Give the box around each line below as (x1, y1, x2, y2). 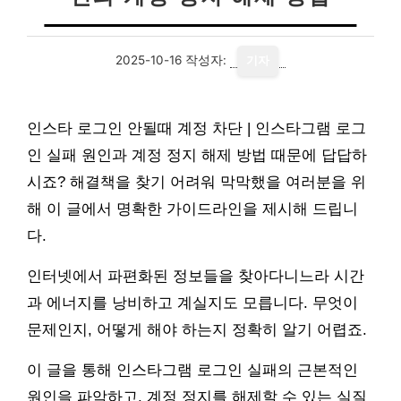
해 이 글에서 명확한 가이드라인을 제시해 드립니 (27, 200, 358, 218)
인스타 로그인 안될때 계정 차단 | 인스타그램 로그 (27, 120, 366, 137)
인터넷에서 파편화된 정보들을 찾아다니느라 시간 (27, 268, 364, 285)
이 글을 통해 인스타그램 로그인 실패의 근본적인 (27, 362, 358, 379)
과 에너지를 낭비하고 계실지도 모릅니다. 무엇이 (27, 294, 358, 311)
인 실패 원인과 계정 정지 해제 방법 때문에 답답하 (27, 147, 367, 164)
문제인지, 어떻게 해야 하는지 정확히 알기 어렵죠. (27, 321, 367, 338)
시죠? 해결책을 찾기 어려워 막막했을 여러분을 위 (27, 174, 366, 191)
